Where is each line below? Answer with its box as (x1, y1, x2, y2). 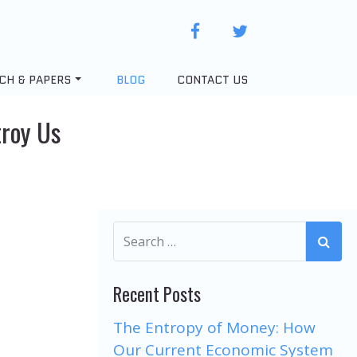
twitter (247, 23, 288, 38)
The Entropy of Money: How (113, 316, 316, 338)
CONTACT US (177, 72, 248, 88)
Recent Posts (113, 280, 201, 308)
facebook (199, 23, 253, 38)
